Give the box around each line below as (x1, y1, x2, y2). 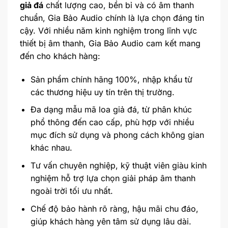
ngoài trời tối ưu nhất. (30, 185, 113, 196)
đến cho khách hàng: (20, 50, 100, 61)
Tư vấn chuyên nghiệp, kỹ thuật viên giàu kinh (30, 160, 207, 170)
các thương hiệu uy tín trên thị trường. (30, 87, 175, 97)
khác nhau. (30, 142, 72, 153)
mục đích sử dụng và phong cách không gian (30, 130, 204, 140)
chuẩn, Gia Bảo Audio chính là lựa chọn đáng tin (20, 12, 204, 23)
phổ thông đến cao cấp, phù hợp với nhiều (30, 117, 194, 128)
